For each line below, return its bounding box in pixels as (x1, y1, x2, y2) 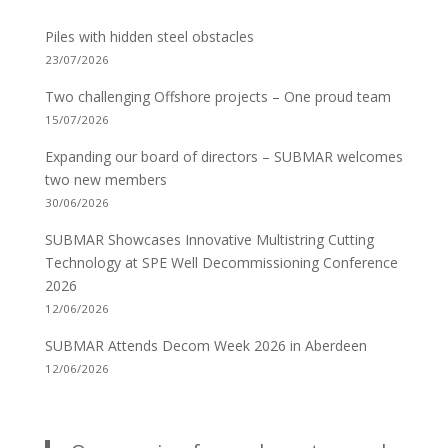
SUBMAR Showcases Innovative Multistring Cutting (44, 230, 374, 249)
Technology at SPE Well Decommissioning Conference (44, 253, 398, 272)
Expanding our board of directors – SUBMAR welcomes (44, 147, 403, 166)
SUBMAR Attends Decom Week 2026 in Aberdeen (44, 336, 367, 355)
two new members (44, 170, 167, 189)
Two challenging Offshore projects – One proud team (44, 87, 391, 106)
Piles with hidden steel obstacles (44, 27, 254, 46)
